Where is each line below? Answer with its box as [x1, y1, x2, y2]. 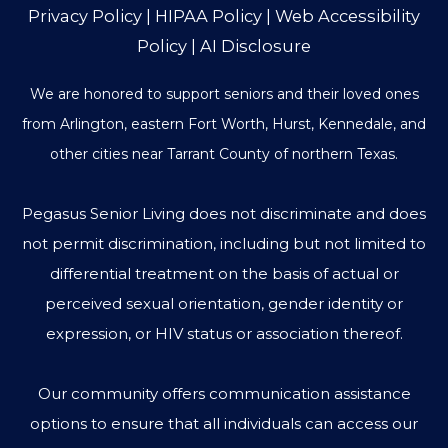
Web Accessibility [275, 6, 420, 27]
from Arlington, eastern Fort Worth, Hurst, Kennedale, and [22, 114, 426, 133]
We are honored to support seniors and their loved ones [29, 84, 419, 103]
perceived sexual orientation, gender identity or [45, 293, 403, 313]
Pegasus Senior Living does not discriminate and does [22, 203, 426, 223]
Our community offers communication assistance [37, 383, 411, 403]
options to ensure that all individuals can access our [30, 413, 418, 433]
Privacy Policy [28, 6, 142, 27]
